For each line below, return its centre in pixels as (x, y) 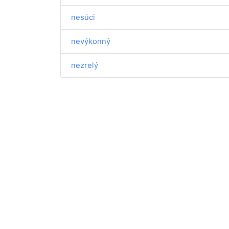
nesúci (83, 17)
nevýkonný (91, 41)
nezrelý (85, 65)
